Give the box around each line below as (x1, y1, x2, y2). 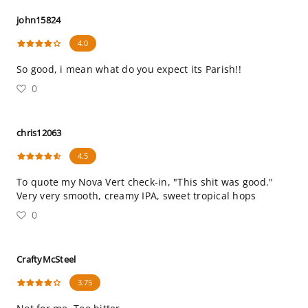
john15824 (16, 14, 61, 26)
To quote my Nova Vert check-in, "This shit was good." (16, 175, 274, 188)
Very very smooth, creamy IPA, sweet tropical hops (16, 189, 256, 202)
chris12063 (16, 126, 62, 139)
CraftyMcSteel (16, 253, 76, 265)
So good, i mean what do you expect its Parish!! (16, 63, 241, 76)
